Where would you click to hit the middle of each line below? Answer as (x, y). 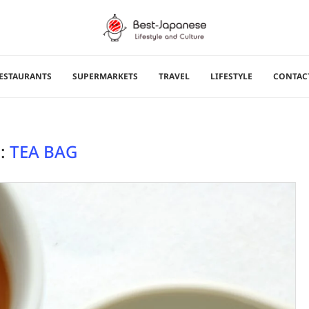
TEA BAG (43, 151)
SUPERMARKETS (105, 76)
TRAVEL (174, 76)
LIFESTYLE (231, 76)
